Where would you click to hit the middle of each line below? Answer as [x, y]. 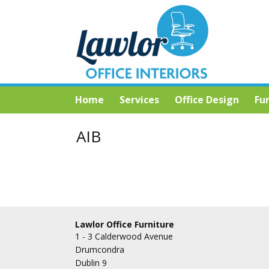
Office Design [207, 100]
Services [139, 100]
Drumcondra [100, 249]
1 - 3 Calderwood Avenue [124, 236]
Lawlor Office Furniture [125, 224]
